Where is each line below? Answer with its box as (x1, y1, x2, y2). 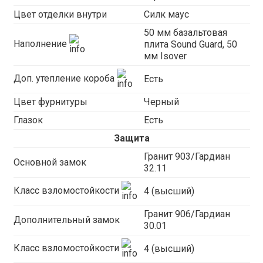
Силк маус (143, 9, 189, 20)
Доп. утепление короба (13, 73, 117, 85)
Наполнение (13, 38, 69, 50)
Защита (113, 133, 150, 144)
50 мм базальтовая (143, 27, 227, 38)
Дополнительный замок (13, 214, 120, 225)
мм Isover (143, 50, 187, 62)
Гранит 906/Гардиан (143, 208, 230, 220)
